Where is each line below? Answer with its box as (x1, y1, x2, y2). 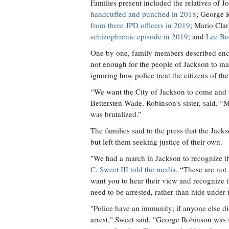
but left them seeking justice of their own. (90, 136, 222, 147)
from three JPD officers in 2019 (90, 20, 190, 30)
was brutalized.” (90, 109, 142, 119)
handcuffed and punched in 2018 (90, 9, 196, 19)
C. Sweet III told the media (90, 164, 176, 174)
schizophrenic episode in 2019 (90, 31, 188, 41)
